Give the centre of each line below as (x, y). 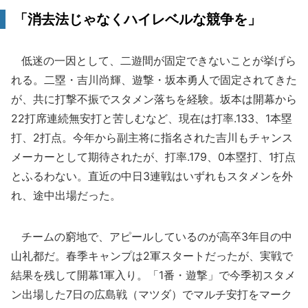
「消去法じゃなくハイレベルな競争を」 (137, 19)
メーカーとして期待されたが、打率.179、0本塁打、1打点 (153, 157)
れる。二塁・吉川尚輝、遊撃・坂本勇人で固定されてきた (154, 80)
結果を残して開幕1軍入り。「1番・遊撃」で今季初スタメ (153, 275)
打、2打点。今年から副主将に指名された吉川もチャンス (152, 137)
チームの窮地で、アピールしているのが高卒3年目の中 (152, 236)
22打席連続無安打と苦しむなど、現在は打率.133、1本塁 (152, 118)
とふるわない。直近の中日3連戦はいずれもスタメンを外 (152, 176)
